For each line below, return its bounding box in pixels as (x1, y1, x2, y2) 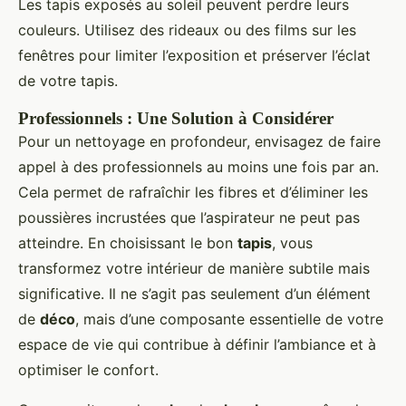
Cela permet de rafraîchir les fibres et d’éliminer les (18, 182, 368, 201)
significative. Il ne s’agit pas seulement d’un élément (18, 284, 371, 303)
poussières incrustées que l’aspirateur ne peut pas (18, 208, 360, 227)
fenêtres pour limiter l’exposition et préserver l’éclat (18, 45, 371, 64)
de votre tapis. (18, 71, 118, 90)
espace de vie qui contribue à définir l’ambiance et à (18, 334, 376, 353)
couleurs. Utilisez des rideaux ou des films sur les (18, 20, 356, 39)
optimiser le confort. (18, 360, 159, 379)
